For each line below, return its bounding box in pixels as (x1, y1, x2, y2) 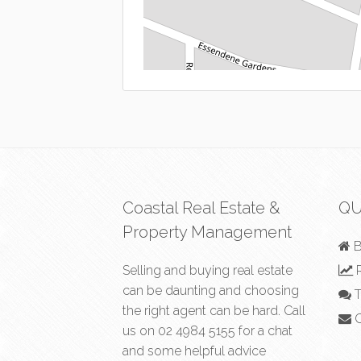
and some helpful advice (122, 342, 266, 359)
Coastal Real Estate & (122, 197, 280, 218)
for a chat (235, 322, 293, 338)
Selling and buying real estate (122, 262, 293, 278)
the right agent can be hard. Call (122, 302, 305, 318)
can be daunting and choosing (122, 282, 299, 298)
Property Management (122, 222, 292, 242)
